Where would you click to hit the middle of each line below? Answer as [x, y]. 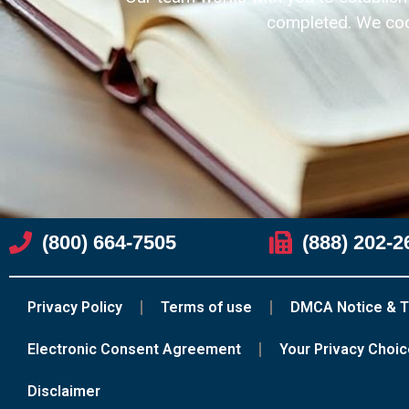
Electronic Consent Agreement [134, 349]
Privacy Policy [75, 307]
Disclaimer [64, 391]
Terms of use [206, 307]
